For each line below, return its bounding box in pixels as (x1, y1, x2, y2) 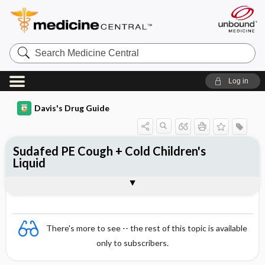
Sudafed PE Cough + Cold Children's (12, 144, 206, 158)
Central (8, 61, 40, 71)
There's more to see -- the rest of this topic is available (46, 222, 247, 233)
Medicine (8, 51, 47, 62)
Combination (12, 178, 83, 192)
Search (8, 42, 39, 52)
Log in (228, 77, 248, 85)
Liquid (12, 156, 46, 170)
